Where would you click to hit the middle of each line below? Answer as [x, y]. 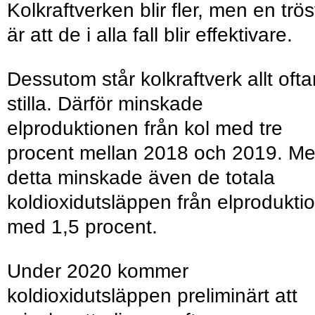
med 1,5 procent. [82, 227]
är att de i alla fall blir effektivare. [153, 35]
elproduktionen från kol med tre [145, 129]
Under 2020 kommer [98, 271]
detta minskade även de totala [141, 178]
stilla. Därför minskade [105, 104]
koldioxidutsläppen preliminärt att [152, 296]
